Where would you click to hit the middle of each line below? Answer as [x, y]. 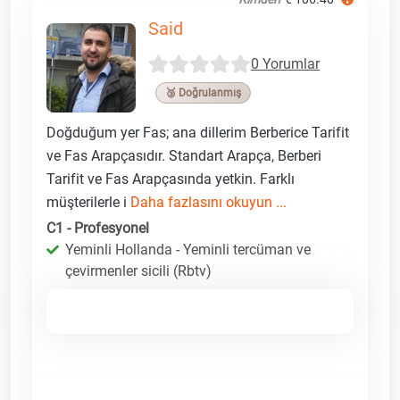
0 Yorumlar [285, 64]
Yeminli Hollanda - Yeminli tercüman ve [188, 249]
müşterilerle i [88, 202]
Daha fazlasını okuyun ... [208, 202]
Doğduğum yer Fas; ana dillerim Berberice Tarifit [198, 132]
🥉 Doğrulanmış [203, 92]
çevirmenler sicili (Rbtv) [138, 271]
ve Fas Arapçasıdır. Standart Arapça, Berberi [184, 155]
